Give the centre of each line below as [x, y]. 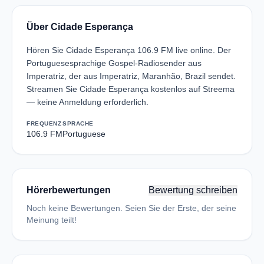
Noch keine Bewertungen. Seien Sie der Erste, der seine [131, 208]
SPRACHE [78, 123]
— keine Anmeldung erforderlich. [88, 102]
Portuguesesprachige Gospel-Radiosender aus [114, 63]
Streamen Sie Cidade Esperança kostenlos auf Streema [131, 89]
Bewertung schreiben [193, 190]
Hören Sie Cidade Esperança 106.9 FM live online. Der [129, 50]
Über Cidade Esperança [80, 27]
